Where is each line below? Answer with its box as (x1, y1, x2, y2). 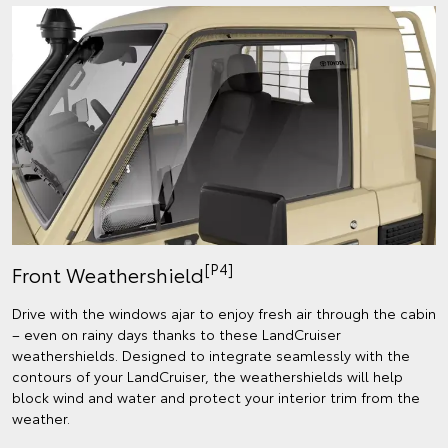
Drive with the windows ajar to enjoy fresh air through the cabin (12, 302, 436, 323)
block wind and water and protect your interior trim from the (12, 386, 420, 407)
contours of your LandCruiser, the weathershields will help (12, 365, 403, 386)
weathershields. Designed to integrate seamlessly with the (12, 344, 410, 365)
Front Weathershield (12, 259, 204, 288)
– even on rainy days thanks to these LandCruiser (12, 323, 341, 344)
